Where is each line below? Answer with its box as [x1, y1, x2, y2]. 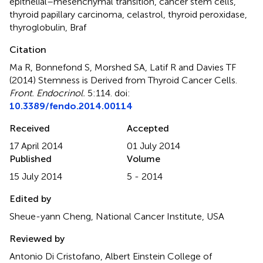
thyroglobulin [9, 21, 65, 33]
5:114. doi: [85, 87, 130, 99]
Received [9, 122, 50, 134]
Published [9, 153, 52, 164]
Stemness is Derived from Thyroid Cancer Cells [38, 74, 235, 86]
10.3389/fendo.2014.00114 [9, 100, 133, 112]
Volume [127, 153, 160, 164]
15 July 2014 [9, 170, 62, 182]
